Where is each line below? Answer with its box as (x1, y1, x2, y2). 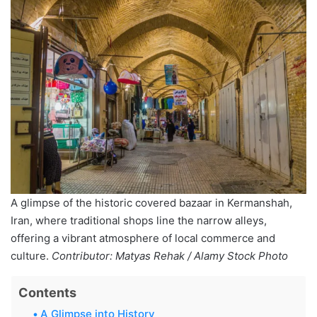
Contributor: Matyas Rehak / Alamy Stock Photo (52, 248, 288, 263)
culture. (11, 248, 52, 263)
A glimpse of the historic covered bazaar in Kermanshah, (11, 195, 292, 209)
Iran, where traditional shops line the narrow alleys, (11, 213, 267, 227)
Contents (18, 284, 76, 300)
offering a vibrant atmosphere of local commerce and (11, 231, 275, 245)
